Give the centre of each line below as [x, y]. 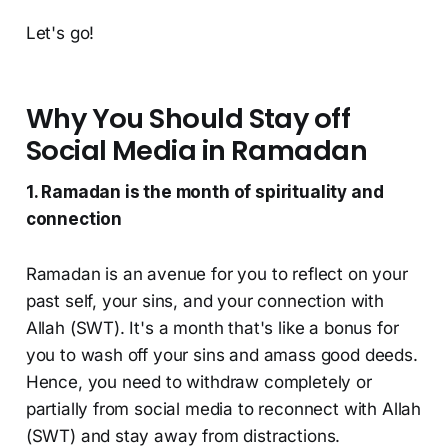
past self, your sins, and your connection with [204, 301]
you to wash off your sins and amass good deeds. [221, 355]
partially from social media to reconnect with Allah [223, 409]
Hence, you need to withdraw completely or [198, 382]
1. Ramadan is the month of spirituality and [204, 192]
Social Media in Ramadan [196, 151]
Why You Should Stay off [188, 119]
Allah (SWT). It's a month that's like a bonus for [212, 328]
